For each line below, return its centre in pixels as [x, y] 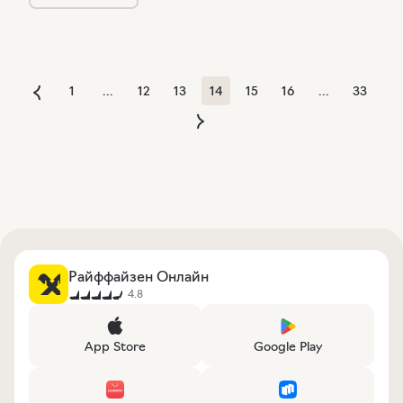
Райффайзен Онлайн [139, 276]
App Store [115, 346]
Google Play [288, 346]
